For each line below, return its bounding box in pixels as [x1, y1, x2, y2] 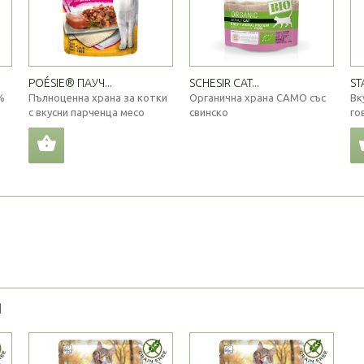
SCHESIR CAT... [189, 76, 259, 89]
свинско [189, 106, 228, 118]
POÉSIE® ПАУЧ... [28, 76, 112, 89]
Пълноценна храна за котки [28, 91, 167, 103]
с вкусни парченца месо [28, 106, 145, 118]
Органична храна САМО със [189, 91, 326, 103]
